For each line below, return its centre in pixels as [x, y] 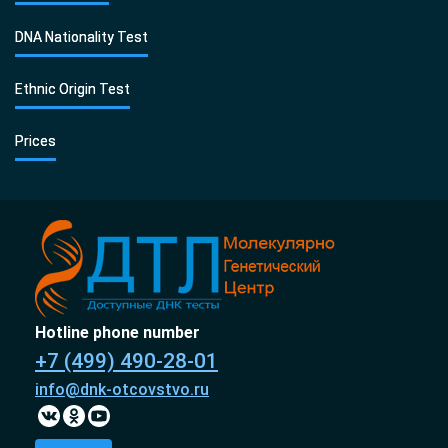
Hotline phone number [117, 332]
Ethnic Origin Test [72, 89]
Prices [35, 141]
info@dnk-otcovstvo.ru [122, 389]
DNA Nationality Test [81, 37]
